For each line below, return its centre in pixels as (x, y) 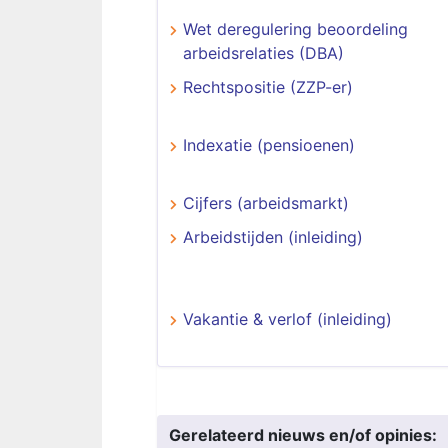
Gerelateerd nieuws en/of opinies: (303, 435)
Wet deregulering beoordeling (295, 29)
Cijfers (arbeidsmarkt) (266, 203)
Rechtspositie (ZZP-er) (268, 87)
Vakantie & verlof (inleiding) (287, 319)
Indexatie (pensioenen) (269, 145)
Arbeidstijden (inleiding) (273, 237)
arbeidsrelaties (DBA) (263, 53)
